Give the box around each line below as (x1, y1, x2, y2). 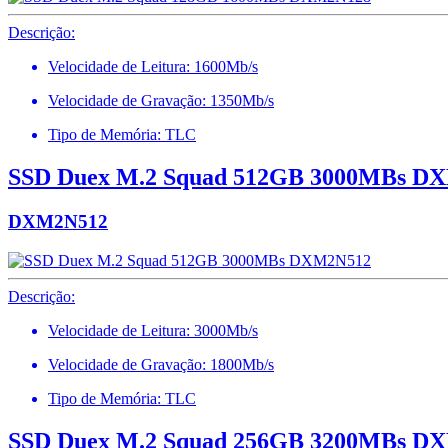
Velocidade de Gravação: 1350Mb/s (48, 92, 274, 110)
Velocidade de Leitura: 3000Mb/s (48, 321, 258, 339)
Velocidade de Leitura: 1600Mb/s (48, 58, 258, 76)
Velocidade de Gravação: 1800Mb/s (48, 355, 274, 373)
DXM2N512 (8, 211, 108, 233)
